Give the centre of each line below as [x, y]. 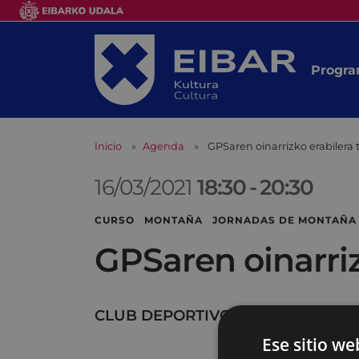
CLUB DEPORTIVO [163, 316]
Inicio [108, 147]
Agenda [163, 147]
